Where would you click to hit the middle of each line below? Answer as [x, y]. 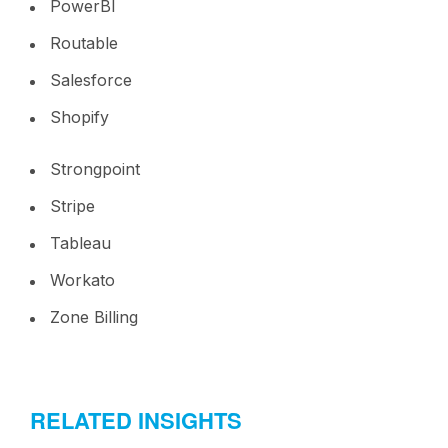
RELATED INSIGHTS [136, 419]
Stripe [75, 205]
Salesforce [93, 79]
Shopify [82, 116]
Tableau [83, 242]
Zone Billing [96, 316]
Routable [86, 42]
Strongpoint [97, 168]
